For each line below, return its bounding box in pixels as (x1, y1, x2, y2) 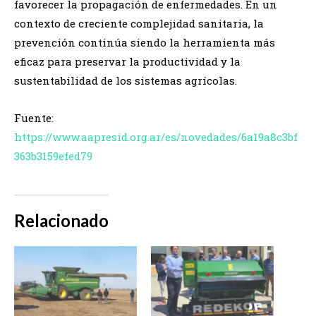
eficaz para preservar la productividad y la (14, 54, 241, 68)
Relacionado (14, 209, 109, 231)
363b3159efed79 (14, 148, 92, 163)
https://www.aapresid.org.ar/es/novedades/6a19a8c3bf (14, 129, 298, 144)
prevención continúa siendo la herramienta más (14, 35, 275, 49)
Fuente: (14, 110, 54, 125)
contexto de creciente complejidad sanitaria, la (14, 16, 264, 30)
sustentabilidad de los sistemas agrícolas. (14, 73, 237, 87)
